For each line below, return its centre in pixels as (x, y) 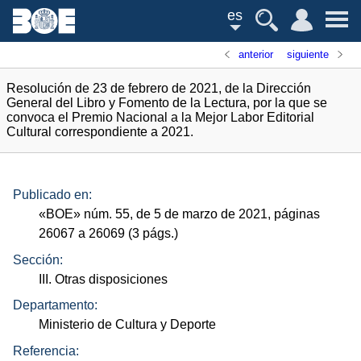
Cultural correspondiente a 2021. (100, 132)
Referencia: (46, 351)
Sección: (38, 259)
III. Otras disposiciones (104, 279)
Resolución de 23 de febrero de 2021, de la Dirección (159, 88)
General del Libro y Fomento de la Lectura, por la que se (167, 103)
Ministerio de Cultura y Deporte (128, 325)
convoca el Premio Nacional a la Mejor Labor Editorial (160, 117)
